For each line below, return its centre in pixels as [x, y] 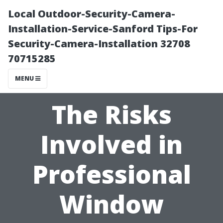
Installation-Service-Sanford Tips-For [103, 29]
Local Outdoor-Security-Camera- [92, 14]
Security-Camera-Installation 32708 [99, 44]
